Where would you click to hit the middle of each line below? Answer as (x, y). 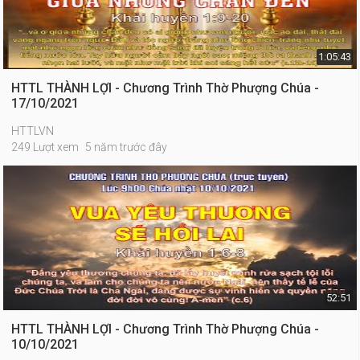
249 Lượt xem (45, 147)
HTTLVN (33, 131)
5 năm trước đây (127, 147)
